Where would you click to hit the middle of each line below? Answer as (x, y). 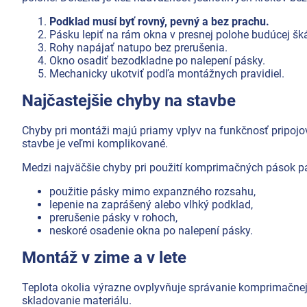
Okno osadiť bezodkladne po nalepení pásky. (157, 60)
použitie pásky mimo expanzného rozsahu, (152, 191)
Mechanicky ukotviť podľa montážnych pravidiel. (167, 73)
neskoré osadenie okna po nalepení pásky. (151, 230)
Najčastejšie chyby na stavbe (129, 100)
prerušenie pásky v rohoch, (113, 217)
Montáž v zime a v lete (104, 257)
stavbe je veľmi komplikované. (95, 143)
